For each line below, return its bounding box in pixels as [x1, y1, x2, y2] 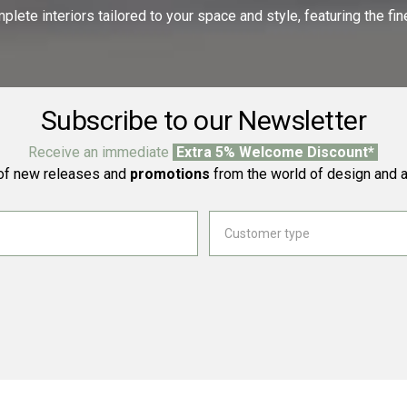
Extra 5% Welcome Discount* [173, 144, 379, 162]
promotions [129, 165, 210, 184]
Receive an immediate [28, 144, 174, 162]
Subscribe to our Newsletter [40, 104, 367, 137]
